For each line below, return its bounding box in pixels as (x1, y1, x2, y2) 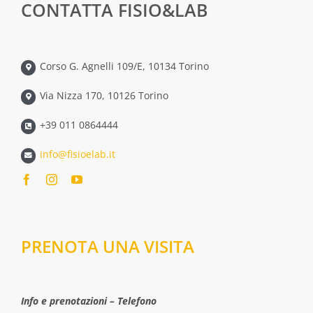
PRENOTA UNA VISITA (20, 234, 194, 258)
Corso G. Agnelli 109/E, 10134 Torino (40, 59, 210, 73)
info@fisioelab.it (40, 147, 116, 161)
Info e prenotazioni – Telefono (20, 293, 156, 307)
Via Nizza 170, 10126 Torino (40, 89, 169, 103)
